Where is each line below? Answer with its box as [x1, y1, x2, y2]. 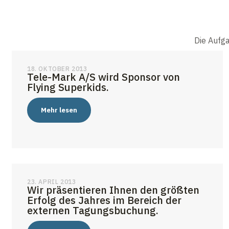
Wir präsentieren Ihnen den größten [27, 183, 199, 197]
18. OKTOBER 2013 [27, 65, 87, 73]
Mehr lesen [41, 106, 77, 115]
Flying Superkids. [27, 80, 109, 95]
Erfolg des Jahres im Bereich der [27, 193, 181, 208]
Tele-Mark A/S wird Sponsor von [27, 70, 180, 84]
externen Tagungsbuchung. [27, 203, 158, 218]
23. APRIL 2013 [27, 178, 76, 186]
